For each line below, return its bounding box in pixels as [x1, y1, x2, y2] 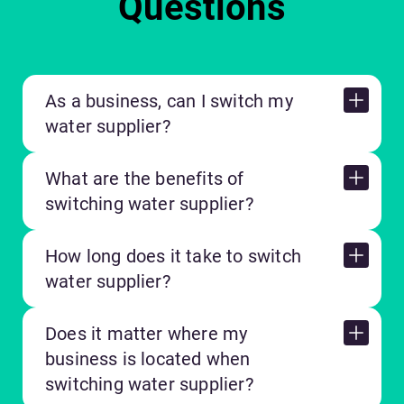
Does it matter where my [45, 323, 248, 345]
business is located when [45, 348, 251, 371]
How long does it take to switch [45, 245, 301, 268]
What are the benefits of [45, 168, 244, 190]
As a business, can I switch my [45, 90, 293, 113]
